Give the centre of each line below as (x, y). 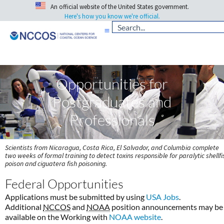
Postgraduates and (112, 102)
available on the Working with (57, 216)
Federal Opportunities (64, 183)
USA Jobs (162, 196)
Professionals (112, 120)
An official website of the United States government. (119, 7)
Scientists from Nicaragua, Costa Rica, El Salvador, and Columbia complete (112, 148)
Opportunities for (112, 84)
